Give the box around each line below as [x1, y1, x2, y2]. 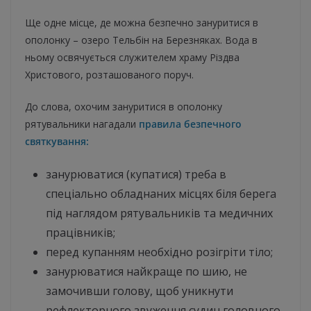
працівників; [46, 225, 115, 241]
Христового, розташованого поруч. [25, 68, 194, 82]
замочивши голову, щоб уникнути [46, 283, 233, 299]
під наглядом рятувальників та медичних [46, 205, 273, 221]
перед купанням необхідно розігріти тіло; [46, 244, 273, 260]
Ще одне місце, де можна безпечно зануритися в [25, 16, 258, 30]
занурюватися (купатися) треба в [46, 167, 226, 183]
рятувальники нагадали [25, 117, 139, 131]
